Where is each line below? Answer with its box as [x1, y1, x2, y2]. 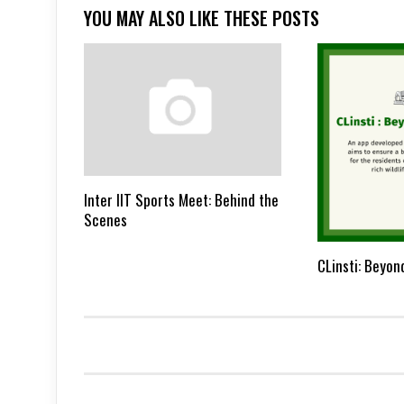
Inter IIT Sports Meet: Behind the [84, 188, 279, 211]
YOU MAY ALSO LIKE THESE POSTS [84, 5, 319, 32]
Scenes [84, 207, 127, 231]
